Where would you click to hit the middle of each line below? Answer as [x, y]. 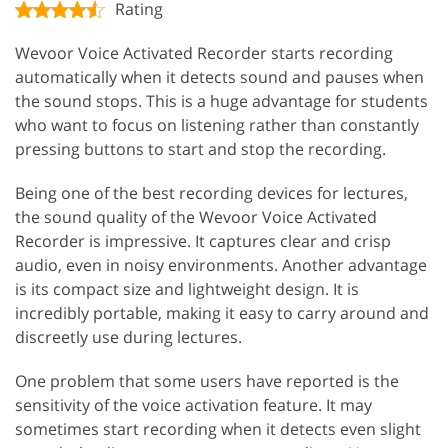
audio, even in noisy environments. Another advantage [221, 264]
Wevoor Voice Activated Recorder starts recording [204, 52]
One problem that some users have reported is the [207, 380]
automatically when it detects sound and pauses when [219, 76]
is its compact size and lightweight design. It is [187, 288]
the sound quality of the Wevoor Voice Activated [196, 216]
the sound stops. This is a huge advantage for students [221, 100]
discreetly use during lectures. [128, 336]
